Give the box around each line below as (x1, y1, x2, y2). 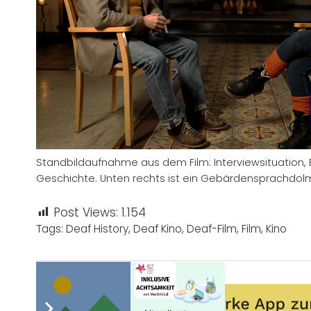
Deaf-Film (187, 221, 237, 236)
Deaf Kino (133, 221, 182, 236)
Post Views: (53, 203, 118, 221)
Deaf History (66, 221, 128, 236)
